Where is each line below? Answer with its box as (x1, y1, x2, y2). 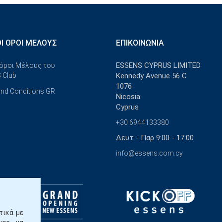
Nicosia (116, 92, 140, 101)
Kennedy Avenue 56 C (116, 71, 187, 80)
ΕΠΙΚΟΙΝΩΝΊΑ (116, 38, 164, 48)
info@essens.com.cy (116, 149, 183, 157)
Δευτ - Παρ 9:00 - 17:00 (116, 133, 194, 142)
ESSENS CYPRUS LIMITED (116, 61, 201, 70)
